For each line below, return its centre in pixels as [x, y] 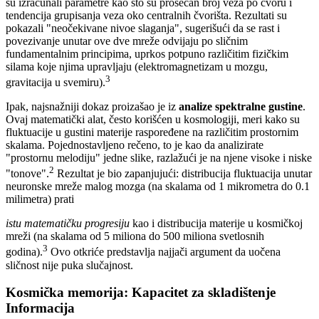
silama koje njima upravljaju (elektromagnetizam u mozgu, [137, 66]
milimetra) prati [40, 199]
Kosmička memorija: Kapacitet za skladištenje [141, 293]
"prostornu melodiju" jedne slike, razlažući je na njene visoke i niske [159, 158]
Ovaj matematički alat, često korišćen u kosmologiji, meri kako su [153, 120]
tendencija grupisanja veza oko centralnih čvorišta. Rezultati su [146, 15]
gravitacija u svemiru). [56, 83]
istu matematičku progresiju [68, 224]
